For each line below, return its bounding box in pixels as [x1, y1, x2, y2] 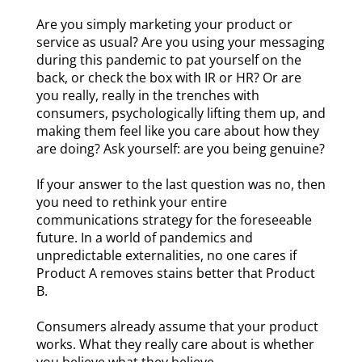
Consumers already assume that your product [36, 318, 318, 336]
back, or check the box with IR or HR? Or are [36, 69, 301, 87]
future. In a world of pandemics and [36, 229, 253, 247]
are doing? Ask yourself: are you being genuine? [36, 140, 325, 158]
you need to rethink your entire [36, 193, 227, 212]
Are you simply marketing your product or [36, 15, 293, 34]
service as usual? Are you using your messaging [36, 33, 325, 52]
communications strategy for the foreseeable [36, 211, 312, 229]
